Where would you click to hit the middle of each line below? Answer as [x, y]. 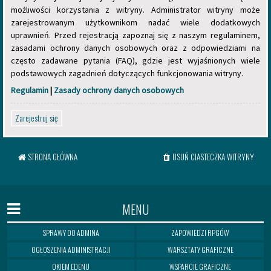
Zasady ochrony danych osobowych [119, 90]
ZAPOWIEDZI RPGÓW [200, 233]
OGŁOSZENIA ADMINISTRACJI [71, 250]
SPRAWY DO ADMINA [71, 233]
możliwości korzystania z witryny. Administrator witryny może [135, 10]
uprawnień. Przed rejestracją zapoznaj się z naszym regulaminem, [135, 35]
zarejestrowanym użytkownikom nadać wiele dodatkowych [135, 22]
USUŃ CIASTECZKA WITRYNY [213, 157]
